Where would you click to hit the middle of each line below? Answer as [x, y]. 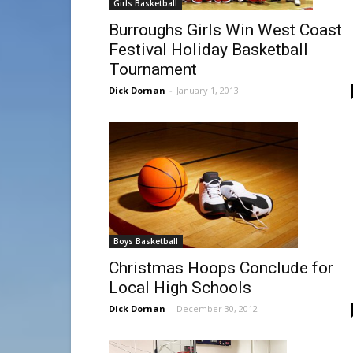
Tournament [153, 70]
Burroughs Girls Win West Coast [225, 30]
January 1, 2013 [208, 91]
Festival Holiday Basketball [208, 50]
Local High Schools [180, 288]
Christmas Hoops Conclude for [221, 268]
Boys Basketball [146, 242]
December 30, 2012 [217, 309]
